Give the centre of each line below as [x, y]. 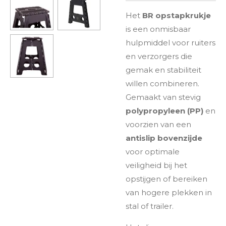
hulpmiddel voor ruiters [171, 42]
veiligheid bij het [156, 165]
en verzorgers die [159, 56]
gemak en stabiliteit [163, 70]
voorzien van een [158, 124]
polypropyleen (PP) [164, 110]
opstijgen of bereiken [166, 179]
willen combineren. [162, 83]
